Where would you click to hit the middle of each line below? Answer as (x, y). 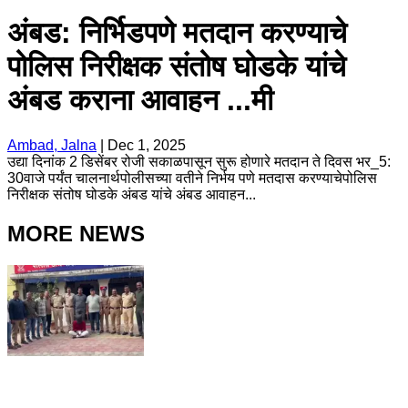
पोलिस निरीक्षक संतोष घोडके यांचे (177, 67)
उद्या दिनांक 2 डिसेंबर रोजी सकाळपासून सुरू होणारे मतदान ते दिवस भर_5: (199, 161)
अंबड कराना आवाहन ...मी (140, 101)
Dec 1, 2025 (147, 145)
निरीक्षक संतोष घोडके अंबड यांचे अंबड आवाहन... (132, 194)
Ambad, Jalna (52, 145)
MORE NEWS (76, 233)
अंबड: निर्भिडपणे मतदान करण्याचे (177, 33)
